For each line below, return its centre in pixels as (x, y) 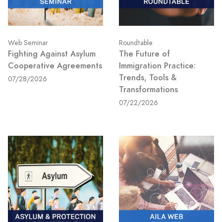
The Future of (144, 54)
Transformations (148, 89)
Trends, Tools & (148, 78)
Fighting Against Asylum (52, 54)
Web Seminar (28, 43)
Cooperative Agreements (55, 66)
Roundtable (136, 43)
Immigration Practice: (157, 66)
